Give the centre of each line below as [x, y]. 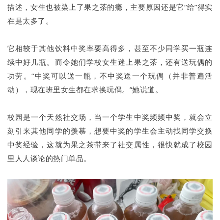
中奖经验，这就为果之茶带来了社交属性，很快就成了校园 [110, 145]
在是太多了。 [30, 21]
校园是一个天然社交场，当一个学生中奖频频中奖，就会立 [110, 117]
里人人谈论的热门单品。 [49, 158]
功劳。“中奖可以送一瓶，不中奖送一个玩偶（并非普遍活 [110, 76]
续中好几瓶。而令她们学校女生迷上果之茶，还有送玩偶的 [110, 62]
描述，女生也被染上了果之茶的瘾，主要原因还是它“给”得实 [110, 7]
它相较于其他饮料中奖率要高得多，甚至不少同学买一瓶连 [110, 48]
